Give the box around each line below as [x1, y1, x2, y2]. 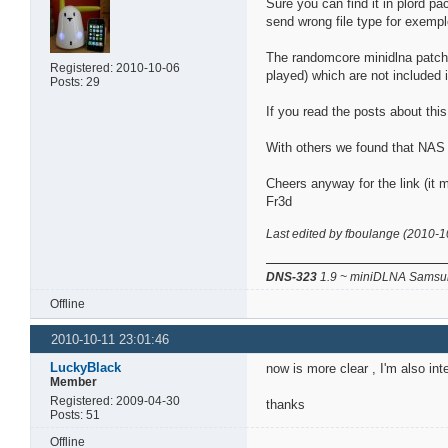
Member [50, 375, 98, 390]
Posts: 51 [50, 408, 101, 423]
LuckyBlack [50, 360, 122, 376]
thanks [266, 397, 306, 413]
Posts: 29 [50, 75, 101, 90]
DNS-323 [266, 270, 318, 285]
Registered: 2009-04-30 [50, 394, 181, 409]
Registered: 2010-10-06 [50, 61, 181, 76]
